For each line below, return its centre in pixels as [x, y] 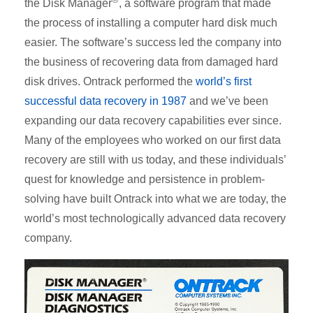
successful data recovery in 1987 [105, 101]
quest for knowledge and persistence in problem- [145, 180]
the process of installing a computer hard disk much [151, 23]
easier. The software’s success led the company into [153, 43]
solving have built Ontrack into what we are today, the [155, 199]
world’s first [224, 82]
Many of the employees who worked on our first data [153, 140]
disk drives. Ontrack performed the [109, 82]
